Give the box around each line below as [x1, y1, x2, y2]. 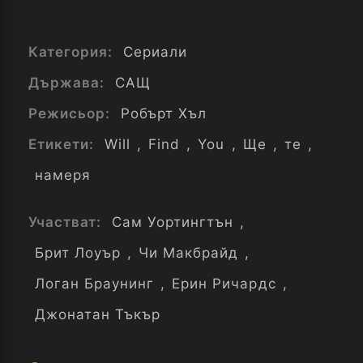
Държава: [28, 75, 109, 91]
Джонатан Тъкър [35, 306, 161, 322]
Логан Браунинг [35, 275, 155, 292]
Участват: [28, 214, 106, 230]
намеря [35, 167, 92, 183]
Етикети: [28, 136, 99, 152]
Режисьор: [28, 105, 115, 122]
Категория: [28, 44, 117, 60]
